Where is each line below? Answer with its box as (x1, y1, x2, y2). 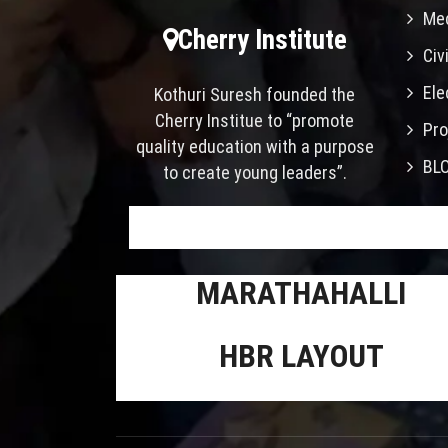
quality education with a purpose (135, 135, 374, 157)
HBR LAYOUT (218, 337, 384, 375)
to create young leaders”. (162, 161, 347, 183)
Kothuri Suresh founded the (154, 83, 356, 105)
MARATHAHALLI (196, 274, 406, 312)
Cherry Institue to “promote (155, 109, 355, 131)
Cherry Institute (177, 23, 347, 56)
